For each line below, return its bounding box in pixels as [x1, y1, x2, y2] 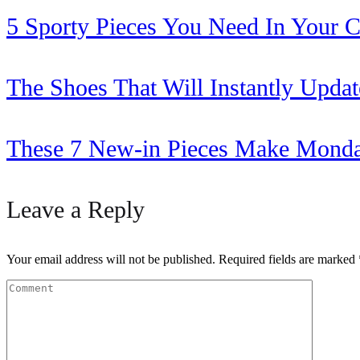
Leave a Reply [6, 195, 145, 223]
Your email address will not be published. [6, 252, 215, 266]
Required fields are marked [219, 252, 358, 266]
